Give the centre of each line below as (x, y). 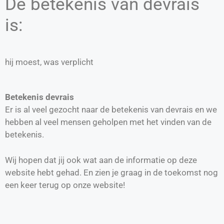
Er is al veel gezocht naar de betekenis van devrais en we (111, 110)
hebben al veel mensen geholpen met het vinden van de (108, 122)
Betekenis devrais (39, 97)
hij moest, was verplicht (49, 62)
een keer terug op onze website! (65, 185)
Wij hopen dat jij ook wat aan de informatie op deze (101, 160)
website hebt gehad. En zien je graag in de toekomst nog (111, 172)
